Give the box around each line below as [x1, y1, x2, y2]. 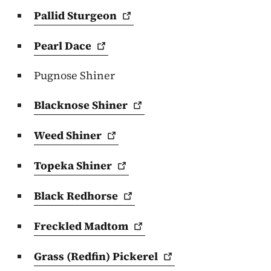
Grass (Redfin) [34, 249, 113, 264]
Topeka [34, 158, 76, 174]
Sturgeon [67, 8, 117, 24]
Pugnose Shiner [34, 68, 115, 83]
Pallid [34, 8, 67, 24]
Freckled [34, 218, 84, 234]
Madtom [84, 218, 128, 234]
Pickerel [113, 249, 158, 264]
